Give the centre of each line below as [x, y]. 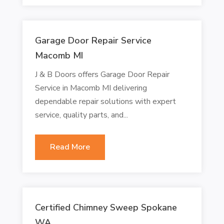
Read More [70, 147]
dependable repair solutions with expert [105, 101]
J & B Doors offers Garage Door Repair [102, 74]
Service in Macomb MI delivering [91, 88]
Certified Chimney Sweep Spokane [106, 207]
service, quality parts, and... [81, 115]
